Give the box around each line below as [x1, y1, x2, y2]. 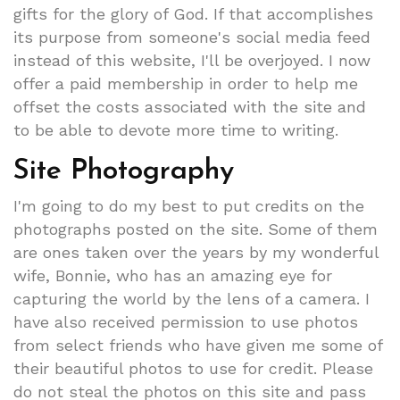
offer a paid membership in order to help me [13, 73, 358, 93]
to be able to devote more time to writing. [13, 120, 338, 139]
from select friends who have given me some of [13, 335, 382, 354]
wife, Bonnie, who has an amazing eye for [13, 265, 332, 285]
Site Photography [13, 156, 234, 186]
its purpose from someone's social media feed [13, 27, 371, 46]
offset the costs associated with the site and [13, 96, 366, 116]
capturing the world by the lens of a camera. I [13, 288, 370, 308]
